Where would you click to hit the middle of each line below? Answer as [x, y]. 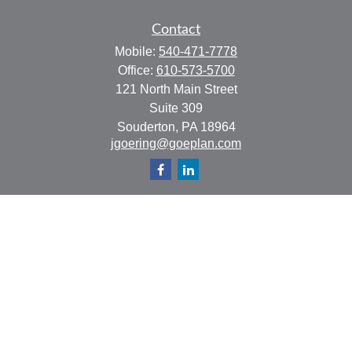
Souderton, [147, 127]
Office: [137, 70]
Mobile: [137, 51]
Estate [176, 271]
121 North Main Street [176, 89]
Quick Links [176, 215]
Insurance [176, 289]
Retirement [176, 235]
